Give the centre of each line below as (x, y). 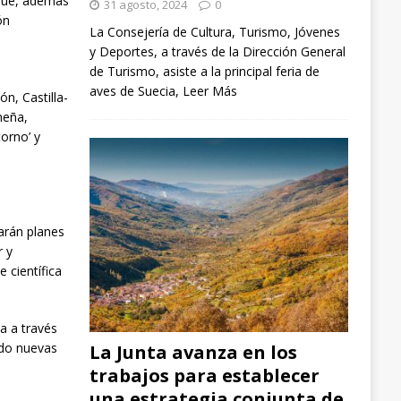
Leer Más (209, 90)
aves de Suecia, (136, 90)
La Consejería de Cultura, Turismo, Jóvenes (214, 31)
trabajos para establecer (204, 376)
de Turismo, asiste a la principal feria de (204, 71)
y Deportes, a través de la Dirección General (217, 51)
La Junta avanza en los (193, 353)
